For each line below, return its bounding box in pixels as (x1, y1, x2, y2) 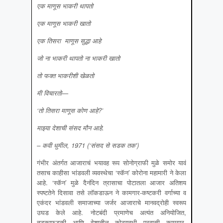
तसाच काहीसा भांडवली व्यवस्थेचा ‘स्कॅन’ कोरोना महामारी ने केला (37, 168, 186, 178)
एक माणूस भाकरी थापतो (37, 1, 93, 11)
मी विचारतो (37, 88, 62, 98)
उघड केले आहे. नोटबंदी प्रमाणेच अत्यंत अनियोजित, (37, 208, 186, 218)
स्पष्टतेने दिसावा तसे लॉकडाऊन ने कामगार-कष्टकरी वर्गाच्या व (37, 188, 186, 198)
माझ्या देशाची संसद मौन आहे (37, 123, 102, 133)
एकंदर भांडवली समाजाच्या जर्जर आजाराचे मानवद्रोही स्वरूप (37, 198, 186, 208)
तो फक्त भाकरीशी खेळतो (37, 71, 94, 81)
